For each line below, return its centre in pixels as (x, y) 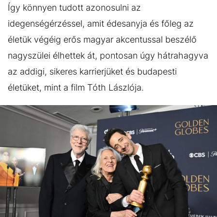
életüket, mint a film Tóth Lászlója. (76, 88)
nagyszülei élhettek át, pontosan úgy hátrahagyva (108, 56)
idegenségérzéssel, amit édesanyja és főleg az (101, 24)
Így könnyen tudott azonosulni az (74, 8)
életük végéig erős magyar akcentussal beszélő (102, 40)
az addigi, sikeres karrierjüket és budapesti (92, 72)
